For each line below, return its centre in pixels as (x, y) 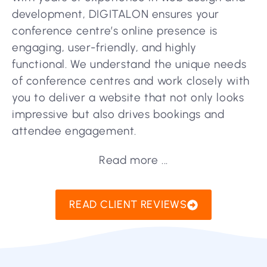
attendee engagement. (74, 131)
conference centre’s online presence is (115, 31)
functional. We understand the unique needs (129, 64)
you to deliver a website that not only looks (128, 98)
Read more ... (133, 160)
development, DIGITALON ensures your (116, 14)
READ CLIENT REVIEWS (128, 205)
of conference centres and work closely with (131, 81)
